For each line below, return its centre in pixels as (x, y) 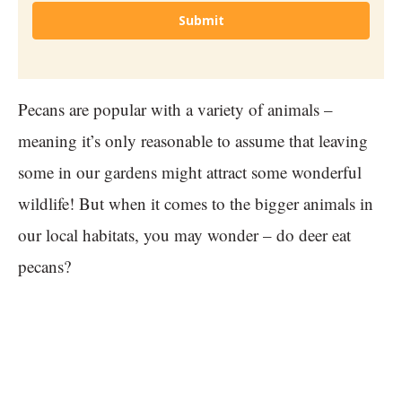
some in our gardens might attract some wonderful (190, 172)
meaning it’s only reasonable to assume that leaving (193, 141)
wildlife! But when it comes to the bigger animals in (196, 204)
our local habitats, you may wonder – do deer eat (184, 235)
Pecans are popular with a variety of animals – (175, 109)
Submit (201, 21)
